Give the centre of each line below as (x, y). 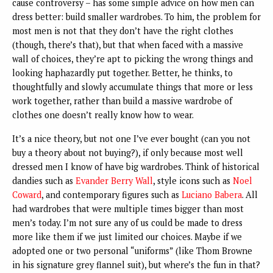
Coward (27, 195)
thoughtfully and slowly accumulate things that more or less (133, 87)
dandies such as (44, 181)
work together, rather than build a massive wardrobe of (122, 101)
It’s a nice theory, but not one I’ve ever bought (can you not (131, 139)
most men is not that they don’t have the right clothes (123, 31)
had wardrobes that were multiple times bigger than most (128, 209)
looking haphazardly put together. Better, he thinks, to (122, 73)
